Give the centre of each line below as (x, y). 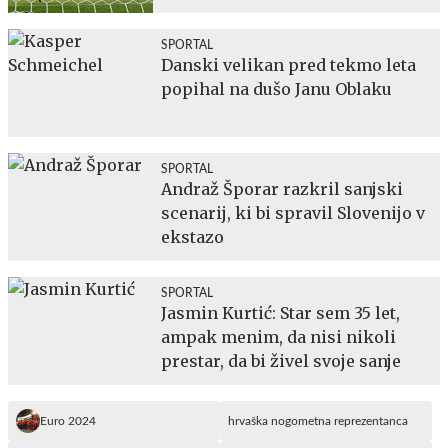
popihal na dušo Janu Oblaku (276, 88)
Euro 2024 (68, 420)
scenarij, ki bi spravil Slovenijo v (293, 212)
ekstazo (192, 236)
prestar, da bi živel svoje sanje (281, 360)
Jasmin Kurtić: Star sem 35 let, (280, 312)
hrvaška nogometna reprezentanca (318, 420)
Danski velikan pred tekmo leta (288, 64)
